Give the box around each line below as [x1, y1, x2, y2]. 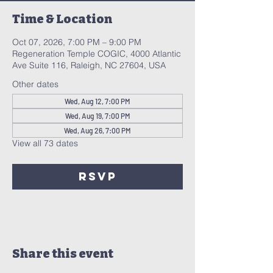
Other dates [12, 79, 58, 90]
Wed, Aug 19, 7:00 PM [65, 112, 130, 120]
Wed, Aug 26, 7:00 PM [64, 126, 131, 135]
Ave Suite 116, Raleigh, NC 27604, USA [12, 60, 166, 71]
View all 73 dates [12, 138, 78, 149]
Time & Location [12, 12, 112, 26]
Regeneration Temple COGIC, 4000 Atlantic [12, 48, 181, 59]
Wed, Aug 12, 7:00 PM [65, 97, 130, 105]
